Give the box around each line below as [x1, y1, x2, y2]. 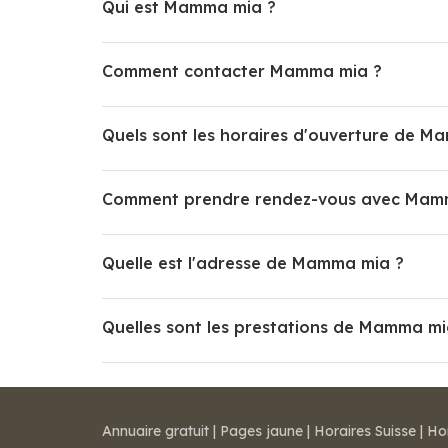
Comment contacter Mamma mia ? [102, 60, 382, 81]
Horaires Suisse [314, 422, 416, 440]
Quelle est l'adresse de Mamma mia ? [102, 252, 404, 273]
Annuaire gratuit [102, 422, 209, 440]
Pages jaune [220, 422, 303, 440]
